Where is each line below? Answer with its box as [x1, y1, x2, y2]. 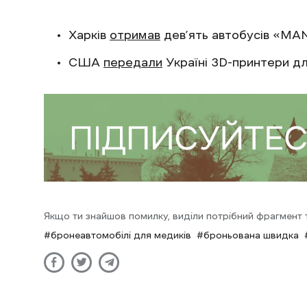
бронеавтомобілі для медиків [51, 230, 191, 240]
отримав [110, 29, 160, 42]
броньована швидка [204, 230, 299, 240]
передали [103, 56, 162, 69]
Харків [69, 29, 110, 42]
